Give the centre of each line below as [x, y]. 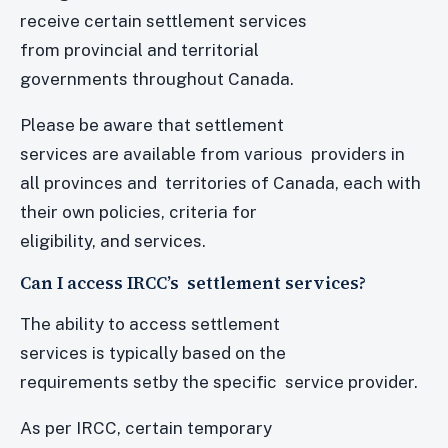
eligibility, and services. [113, 240]
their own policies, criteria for [140, 211]
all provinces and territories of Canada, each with [222, 182]
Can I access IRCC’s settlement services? [193, 282]
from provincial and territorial [141, 49]
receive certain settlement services [165, 20]
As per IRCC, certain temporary [148, 427]
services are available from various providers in [212, 153]
